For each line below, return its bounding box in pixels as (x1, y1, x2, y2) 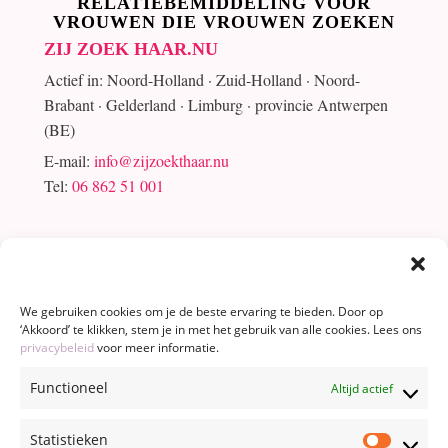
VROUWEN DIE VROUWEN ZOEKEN (52, 11, 395, 32)
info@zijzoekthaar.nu (93, 149, 229, 171)
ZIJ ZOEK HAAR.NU (43, 38, 218, 59)
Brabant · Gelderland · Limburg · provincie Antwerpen (43, 93, 388, 115)
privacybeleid (20, 338, 94, 356)
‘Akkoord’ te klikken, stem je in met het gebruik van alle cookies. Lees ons (20, 320, 422, 338)
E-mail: (43, 149, 94, 171)
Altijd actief (331, 379, 393, 397)
